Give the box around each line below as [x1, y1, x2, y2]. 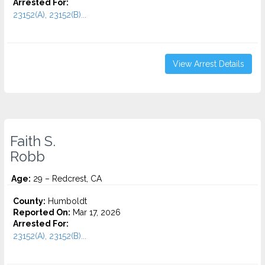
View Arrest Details [173, 59, 244, 69]
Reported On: [13, 208, 70, 217]
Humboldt [46, 196, 87, 206]
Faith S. [10, 133, 56, 150]
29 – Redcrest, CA [31, 174, 102, 183]
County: [13, 196, 46, 206]
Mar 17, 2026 [70, 208, 121, 217]
